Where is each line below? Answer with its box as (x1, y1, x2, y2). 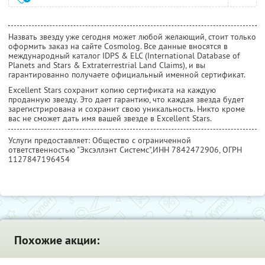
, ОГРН (219, 144, 242, 156)
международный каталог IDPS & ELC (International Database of (8, 50, 240, 62)
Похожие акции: (14, 232, 99, 248)
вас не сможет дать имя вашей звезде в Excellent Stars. (8, 113, 212, 124)
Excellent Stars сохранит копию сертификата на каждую (8, 85, 216, 96)
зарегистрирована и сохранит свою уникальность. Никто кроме (8, 104, 245, 115)
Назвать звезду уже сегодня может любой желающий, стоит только (8, 31, 256, 43)
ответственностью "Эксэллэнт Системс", (8, 144, 153, 156)
